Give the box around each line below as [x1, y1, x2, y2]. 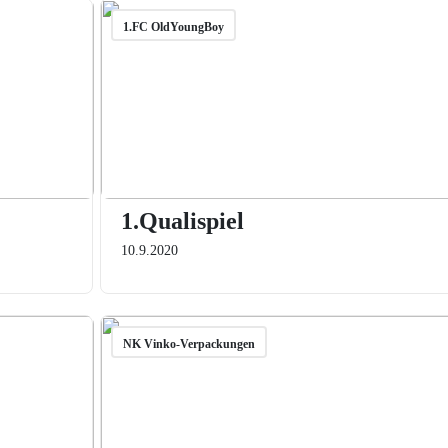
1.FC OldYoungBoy [122, 20, 224, 34]
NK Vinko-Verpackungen [122, 337, 255, 351]
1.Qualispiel [120, 208, 244, 234]
